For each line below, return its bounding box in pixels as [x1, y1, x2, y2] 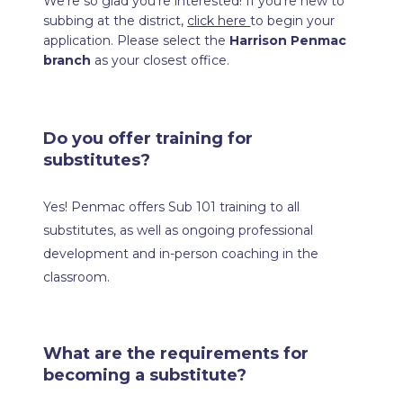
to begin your [250, 12, 336, 29]
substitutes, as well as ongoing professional [43, 222, 314, 239]
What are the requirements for [43, 344, 309, 364]
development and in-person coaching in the [43, 246, 319, 263]
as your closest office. [91, 51, 230, 68]
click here [187, 12, 251, 29]
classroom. [43, 269, 111, 286]
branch [43, 51, 92, 68]
